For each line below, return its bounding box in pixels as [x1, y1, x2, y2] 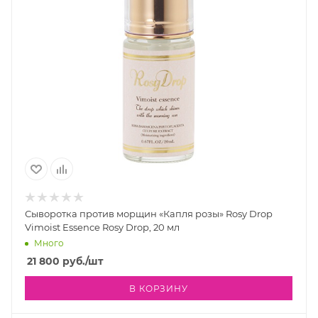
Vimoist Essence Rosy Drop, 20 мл [25, 221, 180, 234]
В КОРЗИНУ [129, 283, 188, 295]
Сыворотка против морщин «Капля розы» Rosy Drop [25, 208, 273, 220]
